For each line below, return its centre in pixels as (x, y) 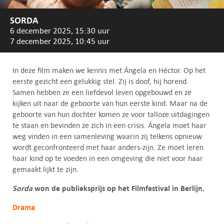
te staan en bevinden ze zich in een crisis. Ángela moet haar (109, 125)
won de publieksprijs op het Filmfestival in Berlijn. (118, 188)
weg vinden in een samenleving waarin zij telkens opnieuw (107, 136)
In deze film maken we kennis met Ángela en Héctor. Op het (109, 70)
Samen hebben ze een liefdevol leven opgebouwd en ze (102, 92)
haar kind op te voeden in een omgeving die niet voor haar (108, 158)
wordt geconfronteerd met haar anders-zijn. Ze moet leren (108, 147)
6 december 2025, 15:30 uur (60, 30)
